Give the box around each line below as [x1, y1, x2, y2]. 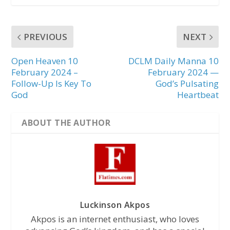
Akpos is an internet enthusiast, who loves [31, 213, 199, 225]
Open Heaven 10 [11, 55, 79, 67]
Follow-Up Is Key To [11, 78, 92, 90]
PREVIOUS [24, 31, 68, 43]
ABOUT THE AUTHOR [22, 117, 111, 129]
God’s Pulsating [155, 78, 219, 90]
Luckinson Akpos [80, 199, 150, 211]
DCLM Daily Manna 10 [128, 55, 219, 67]
